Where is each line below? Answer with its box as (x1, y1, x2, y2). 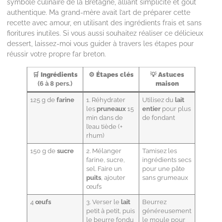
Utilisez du (142, 96, 175, 104)
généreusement (142, 207, 192, 215)
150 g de (30, 147, 57, 155)
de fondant (142, 114, 175, 121)
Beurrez (142, 198, 167, 206)
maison (155, 80, 179, 87)
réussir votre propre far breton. (7, 50, 106, 58)
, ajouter (101, 174, 126, 181)
